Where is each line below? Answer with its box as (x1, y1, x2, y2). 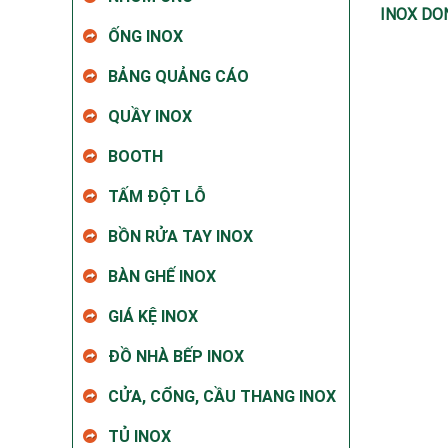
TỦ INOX (108, 426, 171, 446)
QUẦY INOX (108, 106, 192, 126)
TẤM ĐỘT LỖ (108, 186, 206, 206)
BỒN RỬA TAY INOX (108, 226, 253, 246)
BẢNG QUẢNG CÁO (108, 66, 249, 86)
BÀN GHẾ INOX (108, 266, 216, 286)
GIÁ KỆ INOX (108, 306, 198, 326)
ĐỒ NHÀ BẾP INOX (108, 346, 244, 366)
